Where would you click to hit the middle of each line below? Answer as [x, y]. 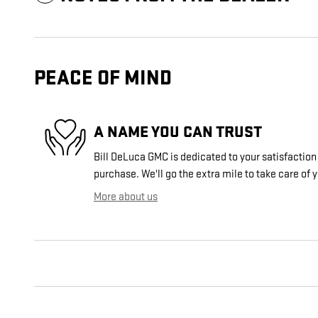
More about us [126, 197]
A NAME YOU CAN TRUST [178, 132]
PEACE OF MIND [103, 79]
